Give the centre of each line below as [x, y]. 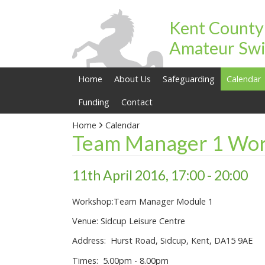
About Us [132, 79]
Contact [137, 102]
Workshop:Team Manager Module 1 [143, 201]
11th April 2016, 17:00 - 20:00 [160, 175]
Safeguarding [189, 79]
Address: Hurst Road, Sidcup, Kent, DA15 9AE [162, 241]
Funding [94, 102]
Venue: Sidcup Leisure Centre [129, 221]
